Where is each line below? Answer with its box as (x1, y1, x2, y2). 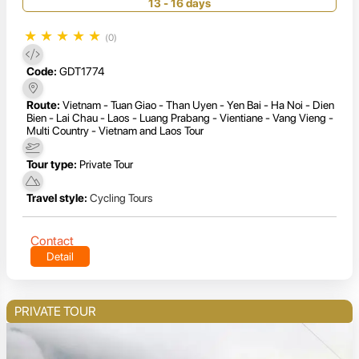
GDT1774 (59, 64, 104, 78)
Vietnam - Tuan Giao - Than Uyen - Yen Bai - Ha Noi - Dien (63, 98, 334, 111)
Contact (30, 232, 74, 248)
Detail (46, 249, 74, 263)
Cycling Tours (90, 191, 153, 204)
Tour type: (26, 157, 77, 171)
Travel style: (26, 191, 87, 204)
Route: (26, 98, 60, 111)
